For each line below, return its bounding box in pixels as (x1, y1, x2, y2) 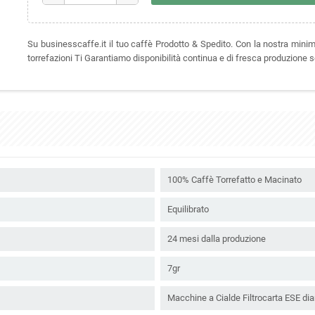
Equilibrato (167, 203, 209, 214)
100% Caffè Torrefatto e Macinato (167, 174, 302, 185)
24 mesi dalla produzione (167, 233, 266, 244)
